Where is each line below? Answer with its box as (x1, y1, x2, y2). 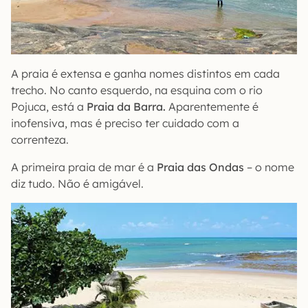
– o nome (244, 159, 294, 174)
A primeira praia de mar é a (11, 159, 157, 174)
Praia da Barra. (87, 99, 168, 113)
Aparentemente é (168, 99, 258, 113)
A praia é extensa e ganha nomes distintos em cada (11, 66, 280, 80)
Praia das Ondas (157, 159, 244, 174)
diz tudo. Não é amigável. (11, 176, 144, 190)
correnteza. (11, 132, 69, 146)
